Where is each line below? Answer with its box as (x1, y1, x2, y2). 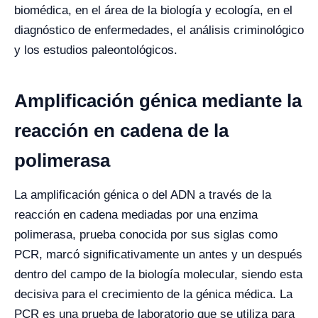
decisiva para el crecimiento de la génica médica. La (14, 287, 292, 301)
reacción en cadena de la (14, 120, 229, 141)
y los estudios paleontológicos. (14, 43, 177, 57)
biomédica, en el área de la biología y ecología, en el (14, 4, 292, 17)
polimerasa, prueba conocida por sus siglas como (14, 228, 278, 241)
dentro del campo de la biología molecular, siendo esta (14, 268, 302, 281)
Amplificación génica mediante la (14, 90, 302, 111)
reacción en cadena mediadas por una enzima (14, 208, 258, 221)
